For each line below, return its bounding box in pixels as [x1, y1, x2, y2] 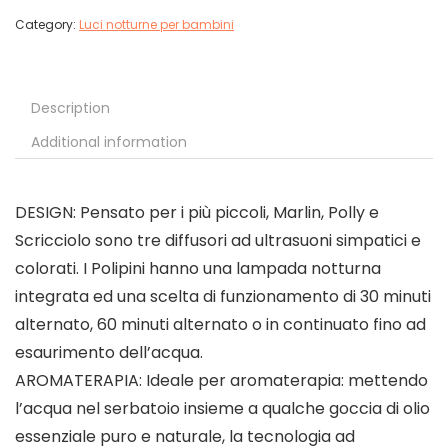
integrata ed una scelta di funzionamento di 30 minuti [15, 285, 431, 309]
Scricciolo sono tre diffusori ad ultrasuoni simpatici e [15, 229, 421, 253]
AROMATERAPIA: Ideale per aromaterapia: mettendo [15, 369, 428, 393]
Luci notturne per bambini [79, 16, 234, 34]
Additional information [31, 132, 187, 153]
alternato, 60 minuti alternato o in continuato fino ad [15, 313, 426, 337]
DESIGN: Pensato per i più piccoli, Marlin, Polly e [15, 201, 379, 225]
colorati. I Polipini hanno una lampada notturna [15, 257, 381, 281]
